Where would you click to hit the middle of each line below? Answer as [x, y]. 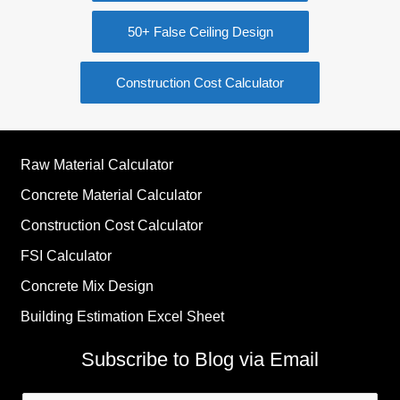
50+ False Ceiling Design [200, 31]
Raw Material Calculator [97, 164]
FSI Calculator [66, 255]
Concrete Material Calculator [111, 195]
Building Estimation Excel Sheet [122, 316]
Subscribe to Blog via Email [200, 359]
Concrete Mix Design [87, 286]
